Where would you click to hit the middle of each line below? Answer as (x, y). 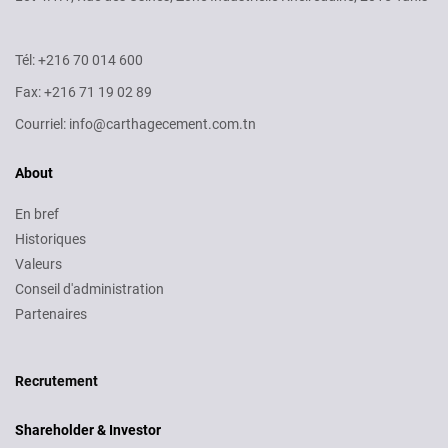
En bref (37, 214)
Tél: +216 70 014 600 (79, 60)
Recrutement (56, 380)
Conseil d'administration (89, 289)
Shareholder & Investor (88, 430)
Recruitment (54, 363)
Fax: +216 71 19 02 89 (83, 92)
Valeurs (38, 264)
